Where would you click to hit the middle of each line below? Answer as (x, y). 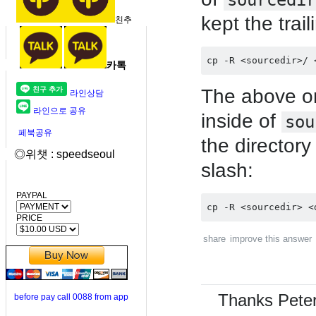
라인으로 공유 (60, 111)
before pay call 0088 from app (71, 297)
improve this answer (271, 239)
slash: (227, 170)
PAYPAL (26, 195)
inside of (241, 121)
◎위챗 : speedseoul (60, 154)
